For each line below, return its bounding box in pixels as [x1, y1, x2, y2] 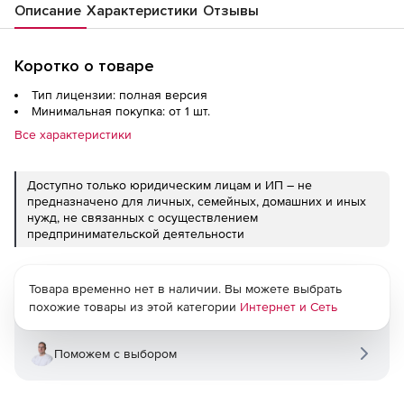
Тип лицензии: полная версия [32, 87, 207, 102]
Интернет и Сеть [240, 299, 337, 314]
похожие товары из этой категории [29, 299, 240, 314]
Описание [14, 2, 81, 20]
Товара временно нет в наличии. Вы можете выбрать [29, 281, 342, 296]
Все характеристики [14, 127, 132, 142]
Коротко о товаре [14, 56, 154, 76]
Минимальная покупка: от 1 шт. [32, 104, 210, 118]
